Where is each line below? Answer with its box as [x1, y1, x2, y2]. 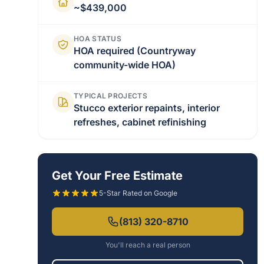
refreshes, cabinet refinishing [74, 116, 206, 128]
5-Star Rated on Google [99, 189, 177, 197]
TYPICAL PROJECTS [74, 91, 147, 100]
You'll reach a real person [105, 240, 190, 249]
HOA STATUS [74, 34, 121, 43]
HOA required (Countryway [74, 45, 196, 57]
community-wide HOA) [74, 59, 176, 71]
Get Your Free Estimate [52, 169, 183, 183]
